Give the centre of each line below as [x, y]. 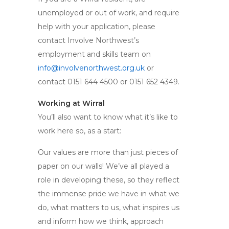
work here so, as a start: [79, 131]
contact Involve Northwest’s [88, 40]
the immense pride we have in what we [109, 194]
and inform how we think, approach [101, 221]
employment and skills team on [94, 54]
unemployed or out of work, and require [109, 13]
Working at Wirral [71, 103]
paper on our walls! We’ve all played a [104, 166]
